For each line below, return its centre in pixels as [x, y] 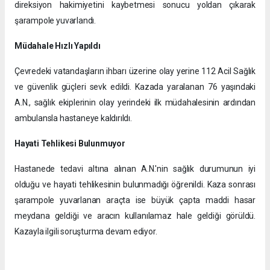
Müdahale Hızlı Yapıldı [58, 46]
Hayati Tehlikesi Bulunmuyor [70, 143]
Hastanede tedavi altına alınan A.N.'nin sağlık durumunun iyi [135, 168]
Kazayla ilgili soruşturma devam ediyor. [86, 231]
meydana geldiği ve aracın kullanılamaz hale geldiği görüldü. [135, 215]
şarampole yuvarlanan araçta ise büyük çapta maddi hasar [135, 200]
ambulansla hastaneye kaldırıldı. [73, 118]
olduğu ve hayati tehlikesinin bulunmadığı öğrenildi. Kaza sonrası [135, 184]
